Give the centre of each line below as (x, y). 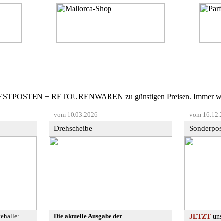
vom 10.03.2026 (76, 115)
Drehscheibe (73, 128)
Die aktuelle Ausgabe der (88, 216)
